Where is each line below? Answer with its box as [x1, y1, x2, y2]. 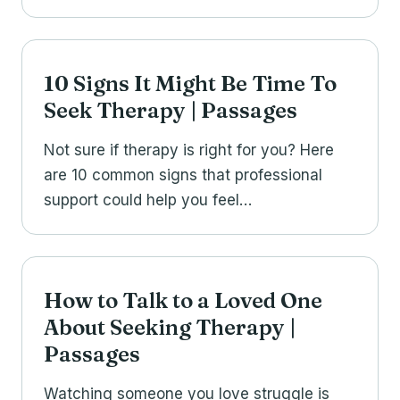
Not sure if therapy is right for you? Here [44, 141, 334, 160]
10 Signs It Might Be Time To [44, 71, 337, 97]
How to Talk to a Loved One [44, 287, 322, 314]
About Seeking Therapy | [44, 314, 296, 341]
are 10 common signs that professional [44, 166, 322, 185]
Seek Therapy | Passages [44, 97, 297, 124]
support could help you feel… [44, 191, 252, 210]
